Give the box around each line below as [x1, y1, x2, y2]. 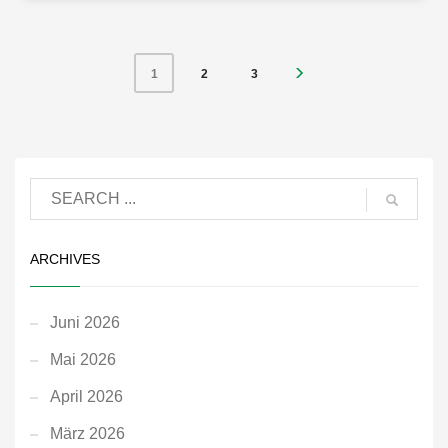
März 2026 [50, 425, 125, 443]
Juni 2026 [50, 314, 120, 332]
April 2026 [50, 388, 123, 406]
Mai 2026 [50, 351, 116, 369]
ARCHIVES [30, 251, 100, 268]
